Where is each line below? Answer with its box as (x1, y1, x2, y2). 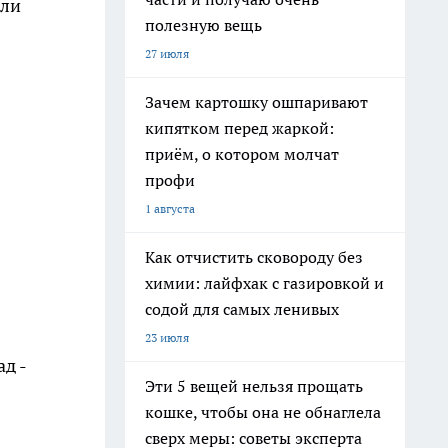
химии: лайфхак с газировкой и (145, 273, 384, 293)
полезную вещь (145, 15, 262, 35)
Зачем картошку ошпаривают (145, 92, 368, 112)
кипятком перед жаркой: (145, 118, 334, 138)
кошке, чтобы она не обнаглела (145, 402, 381, 422)
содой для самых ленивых (145, 299, 339, 319)
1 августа (145, 201, 195, 216)
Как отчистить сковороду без (145, 247, 363, 267)
